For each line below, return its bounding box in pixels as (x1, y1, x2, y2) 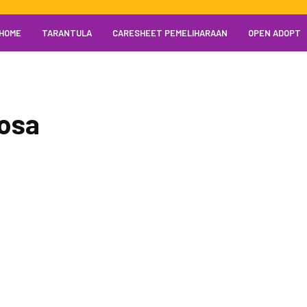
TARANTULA (42, 27, 93, 38)
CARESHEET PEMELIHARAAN (112, 27, 228, 38)
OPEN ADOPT (248, 27, 302, 38)
